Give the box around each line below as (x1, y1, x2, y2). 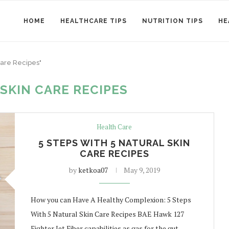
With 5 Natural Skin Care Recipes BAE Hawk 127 (30, 209, 184, 219)
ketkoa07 (78, 165, 108, 175)
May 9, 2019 (123, 165, 160, 175)
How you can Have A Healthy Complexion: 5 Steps (30, 195, 191, 204)
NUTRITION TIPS (142, 17, 203, 25)
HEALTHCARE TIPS (60, 17, 127, 25)
